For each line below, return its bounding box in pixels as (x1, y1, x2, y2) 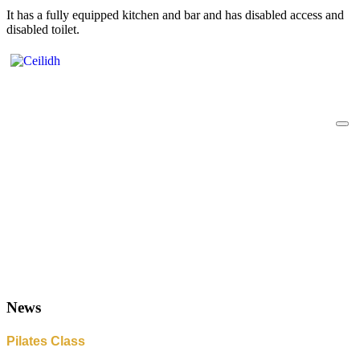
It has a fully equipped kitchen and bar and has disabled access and (6, 8, 344, 22)
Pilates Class (6, 333, 85, 348)
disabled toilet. (6, 22, 80, 37)
